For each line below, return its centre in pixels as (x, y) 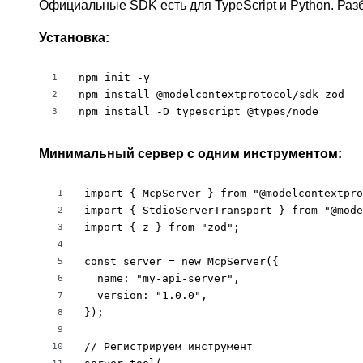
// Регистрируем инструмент (169, 346)
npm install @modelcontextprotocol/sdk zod (211, 94)
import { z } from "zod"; (162, 227)
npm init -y (114, 77)
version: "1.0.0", (146, 295)
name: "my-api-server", (162, 278)
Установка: (74, 38)
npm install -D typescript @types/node (199, 111)
